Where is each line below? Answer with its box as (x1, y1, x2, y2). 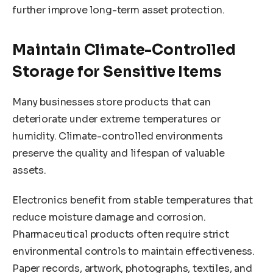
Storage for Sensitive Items (12, 62, 222, 81)
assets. (12, 163, 46, 177)
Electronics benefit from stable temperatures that (12, 194, 253, 207)
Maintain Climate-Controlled (12, 40, 236, 59)
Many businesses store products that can (12, 95, 211, 108)
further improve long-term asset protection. (12, 4, 225, 17)
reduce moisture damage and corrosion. (12, 211, 207, 224)
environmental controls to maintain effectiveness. (12, 245, 255, 258)
